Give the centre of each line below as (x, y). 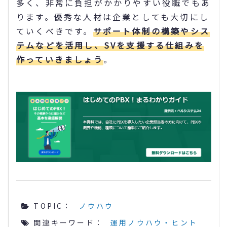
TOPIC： (51, 206)
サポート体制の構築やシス (152, 31)
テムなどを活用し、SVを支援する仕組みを (110, 45)
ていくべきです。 (55, 31)
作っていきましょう (60, 59)
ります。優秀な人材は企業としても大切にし (113, 16)
